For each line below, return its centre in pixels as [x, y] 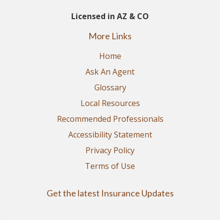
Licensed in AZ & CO [110, 16]
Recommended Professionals [110, 119]
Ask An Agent [110, 72]
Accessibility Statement [110, 135]
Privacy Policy [110, 151]
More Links [110, 36]
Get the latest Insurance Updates [110, 193]
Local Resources [110, 103]
